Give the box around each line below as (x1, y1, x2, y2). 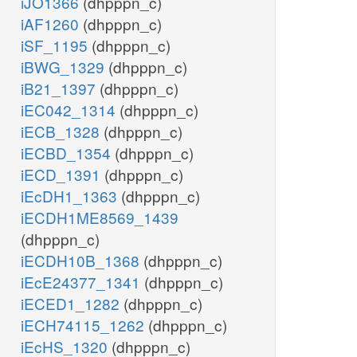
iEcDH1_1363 (21, 185, 121, 207)
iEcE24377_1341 (21, 271, 144, 293)
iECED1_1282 (21, 292, 124, 315)
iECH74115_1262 (21, 314, 148, 336)
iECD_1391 (21, 163, 104, 186)
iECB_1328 (21, 120, 104, 143)
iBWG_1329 (21, 56, 108, 78)
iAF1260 (21, 13, 83, 35)
